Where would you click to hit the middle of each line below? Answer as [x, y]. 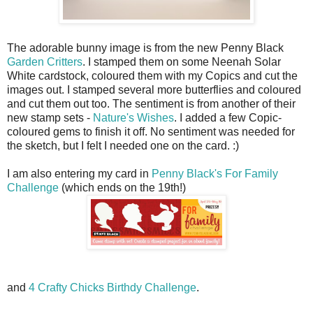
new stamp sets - [50, 117]
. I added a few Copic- [228, 117]
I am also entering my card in [79, 173]
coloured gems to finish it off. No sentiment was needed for [151, 131]
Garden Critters [45, 61]
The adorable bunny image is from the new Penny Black [145, 48]
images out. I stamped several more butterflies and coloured [154, 89]
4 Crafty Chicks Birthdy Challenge [112, 287]
